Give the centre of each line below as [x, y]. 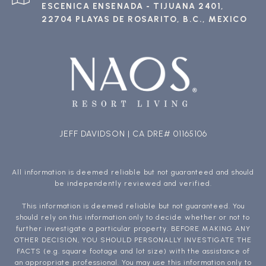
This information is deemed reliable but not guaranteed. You [133, 206]
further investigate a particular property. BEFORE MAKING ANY [133, 229]
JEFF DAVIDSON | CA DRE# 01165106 [133, 134]
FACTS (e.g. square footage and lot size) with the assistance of [133, 251]
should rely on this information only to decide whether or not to [133, 218]
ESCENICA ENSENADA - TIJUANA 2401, [133, 7]
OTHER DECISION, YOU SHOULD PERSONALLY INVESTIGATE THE [133, 240]
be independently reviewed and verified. [133, 184]
